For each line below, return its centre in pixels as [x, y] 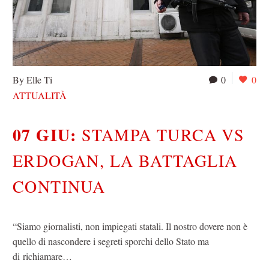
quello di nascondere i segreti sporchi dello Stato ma [111, 241]
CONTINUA [59, 186]
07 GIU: [47, 135]
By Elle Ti [32, 80]
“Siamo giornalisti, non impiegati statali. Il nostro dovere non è [130, 226]
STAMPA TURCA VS [163, 135]
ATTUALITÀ [40, 95]
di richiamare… [42, 256]
